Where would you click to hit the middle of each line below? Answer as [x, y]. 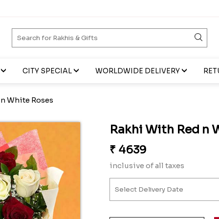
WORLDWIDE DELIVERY [137, 71]
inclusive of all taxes [147, 165]
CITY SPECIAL [47, 71]
